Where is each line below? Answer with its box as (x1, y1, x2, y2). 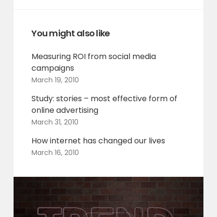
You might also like (31, 27, 110, 40)
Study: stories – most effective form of (31, 93, 178, 105)
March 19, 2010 (31, 75, 79, 85)
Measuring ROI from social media (31, 51, 156, 62)
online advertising (31, 105, 99, 116)
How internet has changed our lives (31, 135, 166, 147)
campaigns (31, 62, 75, 74)
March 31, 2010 (31, 117, 79, 127)
